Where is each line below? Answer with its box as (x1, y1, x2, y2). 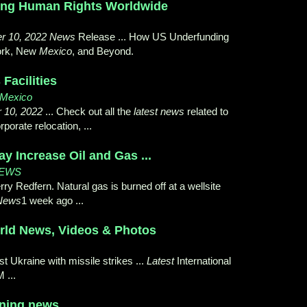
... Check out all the (42, 106, 134, 118)
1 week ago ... (21, 195, 84, 207)
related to (184, 106, 228, 118)
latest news (134, 106, 184, 118)
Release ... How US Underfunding (75, 31, 229, 43)
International (174, 255, 231, 267)
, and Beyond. (72, 45, 134, 58)
